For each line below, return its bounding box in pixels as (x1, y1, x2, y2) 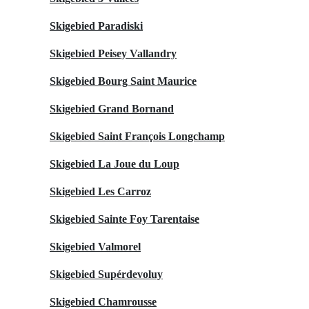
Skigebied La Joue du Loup (50, 157, 179, 170)
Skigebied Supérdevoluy (50, 268, 163, 280)
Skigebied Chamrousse (50, 295, 157, 308)
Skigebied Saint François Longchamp (50, 130, 225, 142)
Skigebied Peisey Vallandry (50, 47, 177, 59)
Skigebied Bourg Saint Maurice (50, 74, 197, 87)
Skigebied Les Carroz (50, 185, 151, 197)
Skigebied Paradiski (50, 19, 143, 32)
